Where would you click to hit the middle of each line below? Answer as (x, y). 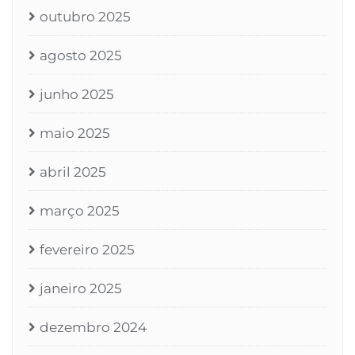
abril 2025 (73, 172)
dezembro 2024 (93, 328)
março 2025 (80, 211)
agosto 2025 (81, 56)
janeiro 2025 (81, 289)
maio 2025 (75, 134)
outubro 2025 (85, 17)
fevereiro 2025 (87, 250)
